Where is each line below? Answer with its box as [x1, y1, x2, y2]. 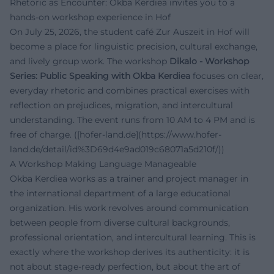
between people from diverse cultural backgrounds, [10, 217, 230, 229]
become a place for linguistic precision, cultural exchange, [10, 41, 257, 53]
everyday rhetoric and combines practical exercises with [10, 85, 250, 97]
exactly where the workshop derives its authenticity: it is [10, 246, 250, 258]
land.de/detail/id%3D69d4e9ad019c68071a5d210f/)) [10, 144, 224, 155]
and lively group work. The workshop [10, 56, 169, 67]
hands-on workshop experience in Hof [10, 12, 171, 23]
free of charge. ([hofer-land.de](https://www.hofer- [10, 129, 221, 141]
